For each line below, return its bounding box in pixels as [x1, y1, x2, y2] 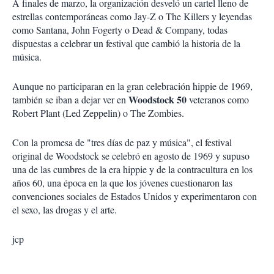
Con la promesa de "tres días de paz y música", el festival [12, 136, 232, 149]
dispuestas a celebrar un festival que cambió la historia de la [12, 37, 240, 50]
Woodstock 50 [128, 92, 187, 107]
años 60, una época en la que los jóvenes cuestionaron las [12, 176, 232, 190]
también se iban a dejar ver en [12, 93, 128, 106]
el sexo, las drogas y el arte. [12, 203, 117, 217]
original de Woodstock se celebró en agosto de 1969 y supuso [12, 149, 250, 163]
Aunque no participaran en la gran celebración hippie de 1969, [12, 80, 253, 93]
